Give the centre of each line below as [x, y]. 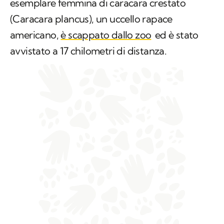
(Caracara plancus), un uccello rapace [91, 19]
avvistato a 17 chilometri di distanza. [88, 51]
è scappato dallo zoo [106, 35]
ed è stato [175, 35]
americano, [35, 35]
